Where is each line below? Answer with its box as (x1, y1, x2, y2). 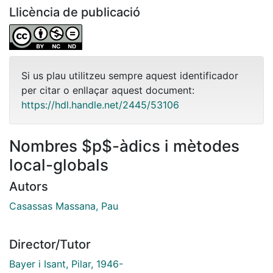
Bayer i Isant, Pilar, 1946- (9, 257, 123, 270)
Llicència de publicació (9, 4, 140, 19)
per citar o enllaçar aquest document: (21, 83, 194, 96)
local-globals (9, 155, 108, 174)
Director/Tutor (9, 236, 91, 252)
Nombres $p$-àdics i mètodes (9, 136, 239, 155)
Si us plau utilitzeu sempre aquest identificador (21, 69, 238, 82)
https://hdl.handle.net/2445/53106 (21, 98, 179, 111)
